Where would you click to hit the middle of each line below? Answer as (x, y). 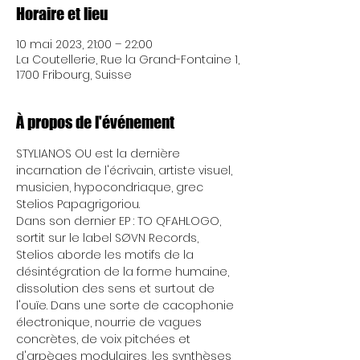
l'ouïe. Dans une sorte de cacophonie (127, 305)
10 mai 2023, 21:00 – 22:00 (84, 44)
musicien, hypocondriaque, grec (111, 187)
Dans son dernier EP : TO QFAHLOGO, (120, 221)
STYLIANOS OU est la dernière (100, 153)
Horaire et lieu (62, 14)
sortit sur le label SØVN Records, (109, 238)
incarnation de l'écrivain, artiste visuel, (126, 170)
